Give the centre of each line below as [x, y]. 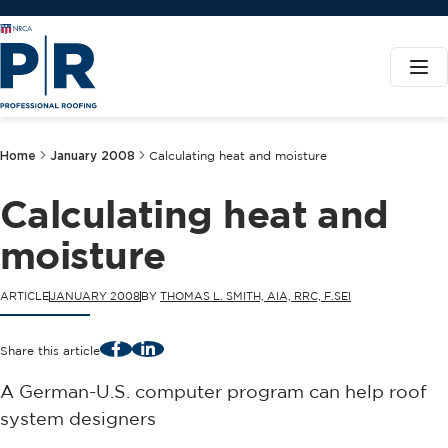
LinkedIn [171, 347]
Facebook [144, 347]
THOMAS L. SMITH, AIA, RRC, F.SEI [255, 296]
